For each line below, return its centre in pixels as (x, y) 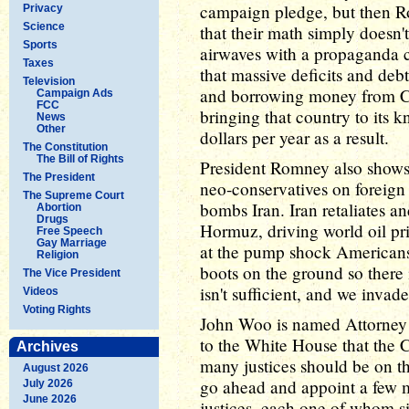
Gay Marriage (72, 242)
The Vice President (72, 273)
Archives (47, 346)
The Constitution (65, 147)
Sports (40, 44)
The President (59, 177)
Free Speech (69, 231)
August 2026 (56, 367)
